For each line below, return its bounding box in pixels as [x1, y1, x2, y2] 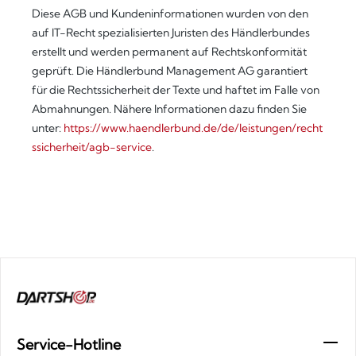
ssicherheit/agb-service [32, 140, 152, 154]
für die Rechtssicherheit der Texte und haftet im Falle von [32, 83, 319, 97]
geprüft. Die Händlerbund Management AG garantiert [32, 64, 308, 78]
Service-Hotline [17, 335, 121, 354]
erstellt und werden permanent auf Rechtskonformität [32, 44, 307, 59]
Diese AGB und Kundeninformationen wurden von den [32, 6, 308, 21]
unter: [32, 121, 64, 135]
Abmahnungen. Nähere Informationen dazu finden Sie [32, 102, 307, 116]
